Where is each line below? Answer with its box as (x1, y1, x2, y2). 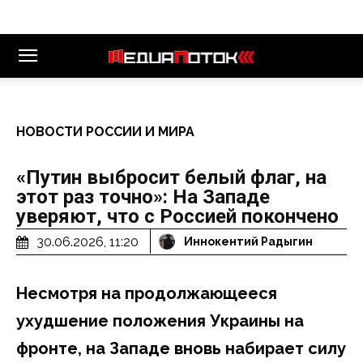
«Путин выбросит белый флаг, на (16, 166, 327, 189)
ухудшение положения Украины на (16, 310, 304, 331)
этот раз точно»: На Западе (16, 186, 270, 208)
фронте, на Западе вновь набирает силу (16, 338, 346, 358)
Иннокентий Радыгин (184, 235, 313, 249)
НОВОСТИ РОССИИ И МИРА (16, 124, 194, 139)
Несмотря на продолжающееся (16, 283, 277, 303)
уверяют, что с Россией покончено (16, 205, 339, 228)
